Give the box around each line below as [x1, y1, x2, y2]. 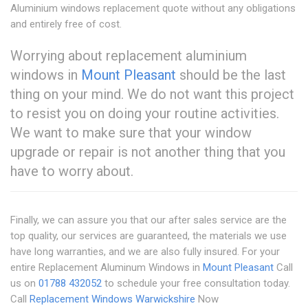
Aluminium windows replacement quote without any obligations [10, 2, 296, 15]
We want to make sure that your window [10, 124, 252, 142]
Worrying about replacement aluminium [10, 47, 247, 65]
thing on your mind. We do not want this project [10, 86, 294, 103]
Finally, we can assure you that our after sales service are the [10, 214, 287, 227]
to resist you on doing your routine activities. [10, 105, 279, 122]
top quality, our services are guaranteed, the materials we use [10, 230, 287, 243]
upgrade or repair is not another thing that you [10, 144, 285, 161]
